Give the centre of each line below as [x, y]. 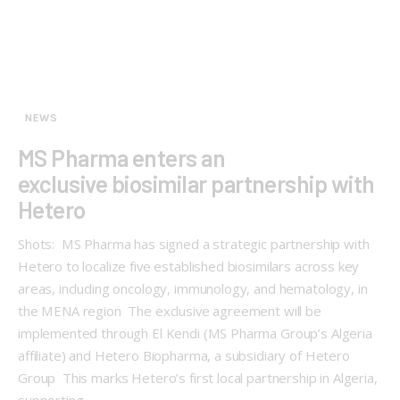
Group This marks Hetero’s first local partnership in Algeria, [198, 378]
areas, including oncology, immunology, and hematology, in [193, 288]
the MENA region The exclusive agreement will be [170, 311]
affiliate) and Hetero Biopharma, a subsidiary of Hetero [184, 355]
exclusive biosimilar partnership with [196, 183]
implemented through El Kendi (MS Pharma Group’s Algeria [195, 333]
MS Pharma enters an [122, 158]
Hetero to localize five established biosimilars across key [189, 266]
